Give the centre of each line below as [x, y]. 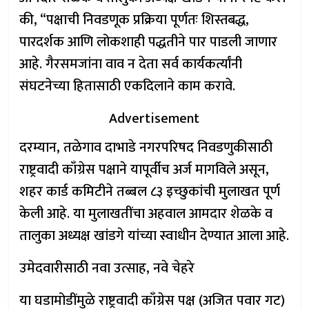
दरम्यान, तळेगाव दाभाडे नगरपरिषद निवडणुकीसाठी [146, 148]
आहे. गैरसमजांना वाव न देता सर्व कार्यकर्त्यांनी [131, 64]
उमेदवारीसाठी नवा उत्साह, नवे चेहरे [107, 268]
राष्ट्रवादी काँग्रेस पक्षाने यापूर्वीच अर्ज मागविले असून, [144, 170]
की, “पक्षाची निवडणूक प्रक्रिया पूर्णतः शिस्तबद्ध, [134, 20]
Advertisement [154, 119]
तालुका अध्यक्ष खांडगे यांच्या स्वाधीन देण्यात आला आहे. [154, 236]
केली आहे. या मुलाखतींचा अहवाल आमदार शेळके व [146, 214]
